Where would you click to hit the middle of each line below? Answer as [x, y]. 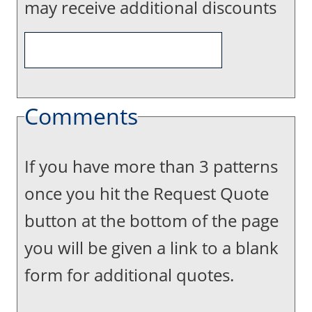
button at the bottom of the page [151, 220]
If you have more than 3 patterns [151, 166]
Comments [81, 116]
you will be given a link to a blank [151, 248]
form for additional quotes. [131, 275]
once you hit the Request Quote [147, 193]
